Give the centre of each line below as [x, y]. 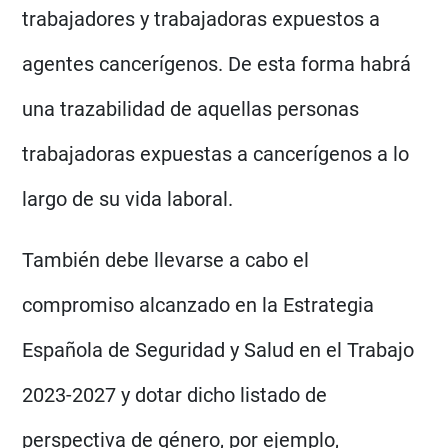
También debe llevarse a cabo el [166, 259]
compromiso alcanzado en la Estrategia [198, 304]
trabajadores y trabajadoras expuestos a [201, 18]
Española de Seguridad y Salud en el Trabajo [218, 349]
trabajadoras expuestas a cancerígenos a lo [216, 153]
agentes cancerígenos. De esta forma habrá [217, 63]
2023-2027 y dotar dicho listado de [175, 394]
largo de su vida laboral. [128, 198]
